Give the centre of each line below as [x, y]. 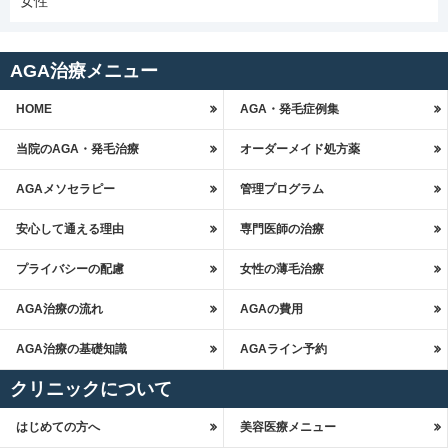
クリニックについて [91, 389]
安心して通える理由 [69, 229]
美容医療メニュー [287, 427]
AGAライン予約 [283, 349]
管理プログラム [281, 189]
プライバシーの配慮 [69, 269]
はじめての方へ [57, 427]
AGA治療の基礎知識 [71, 349]
